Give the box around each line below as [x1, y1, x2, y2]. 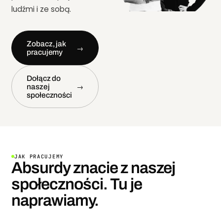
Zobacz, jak [27, 39, 67, 48]
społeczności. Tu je [11, 176, 142, 193]
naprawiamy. [11, 192, 99, 209]
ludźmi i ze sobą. [11, 3, 72, 14]
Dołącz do [27, 74, 61, 82]
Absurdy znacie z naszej [11, 159, 175, 177]
